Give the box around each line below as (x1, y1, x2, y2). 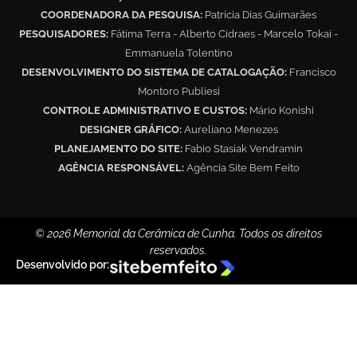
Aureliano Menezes (181, 124, 278, 136)
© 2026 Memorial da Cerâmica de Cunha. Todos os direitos (34, 227, 323, 241)
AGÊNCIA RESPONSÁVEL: (57, 162, 184, 175)
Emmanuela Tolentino (124, 47, 233, 60)
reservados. (150, 244, 207, 257)
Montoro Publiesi (137, 85, 220, 98)
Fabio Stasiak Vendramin (182, 143, 303, 155)
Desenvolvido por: (16, 258, 109, 272)
